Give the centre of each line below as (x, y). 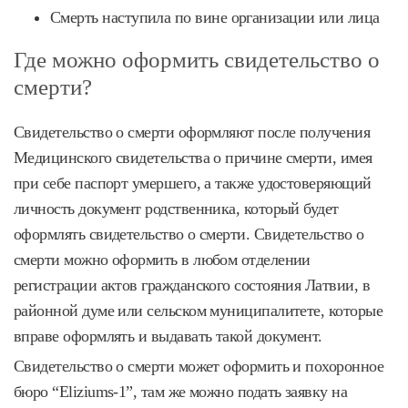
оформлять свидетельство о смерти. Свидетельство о (189, 234)
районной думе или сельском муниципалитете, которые (198, 310)
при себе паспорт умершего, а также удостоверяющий (193, 183)
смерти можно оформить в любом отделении (162, 259)
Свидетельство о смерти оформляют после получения (192, 132)
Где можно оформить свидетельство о (197, 59)
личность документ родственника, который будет (176, 208)
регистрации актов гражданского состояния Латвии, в (192, 285)
